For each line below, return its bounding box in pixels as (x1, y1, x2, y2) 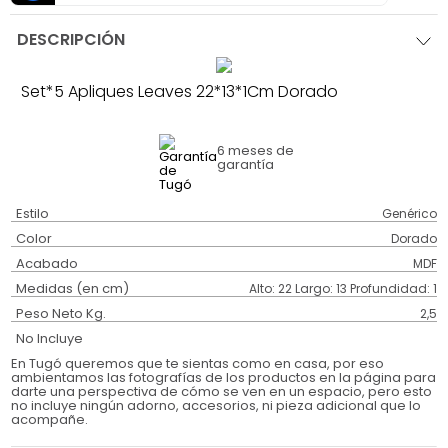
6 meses (217, 141, 273, 161)
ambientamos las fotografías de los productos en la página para (11, 368, 437, 388)
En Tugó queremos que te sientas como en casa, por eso (11, 354, 385, 374)
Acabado (16, 254, 79, 274)
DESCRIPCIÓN (17, 28, 126, 52)
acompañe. (11, 410, 89, 430)
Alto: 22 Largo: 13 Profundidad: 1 (248, 280, 437, 298)
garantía (217, 155, 274, 175)
